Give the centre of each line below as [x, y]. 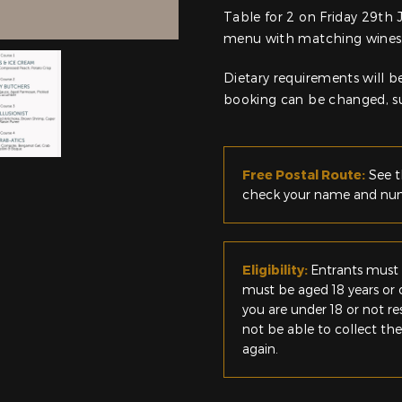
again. [260, 348]
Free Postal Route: [304, 174]
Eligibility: [276, 269]
